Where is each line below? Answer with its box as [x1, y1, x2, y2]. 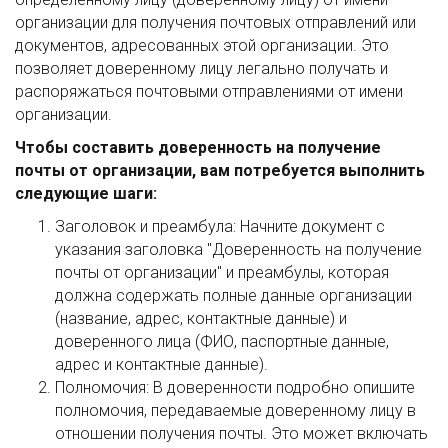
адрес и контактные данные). [55, 355, 268, 374]
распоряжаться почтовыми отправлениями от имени [15, 82, 403, 101]
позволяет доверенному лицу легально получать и [15, 59, 388, 78]
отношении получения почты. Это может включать [55, 424, 428, 443]
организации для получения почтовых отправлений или [15, 13, 416, 32]
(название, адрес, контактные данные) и [55, 309, 347, 328]
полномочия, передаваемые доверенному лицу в [55, 401, 416, 420]
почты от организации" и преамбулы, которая [55, 263, 389, 282]
